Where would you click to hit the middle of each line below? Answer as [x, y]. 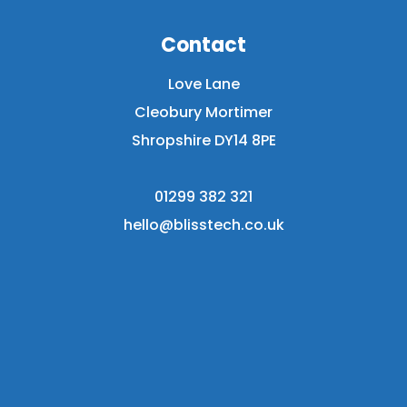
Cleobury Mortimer [203, 112]
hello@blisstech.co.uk [203, 225]
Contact [203, 45]
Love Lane [203, 84]
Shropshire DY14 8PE [203, 140]
